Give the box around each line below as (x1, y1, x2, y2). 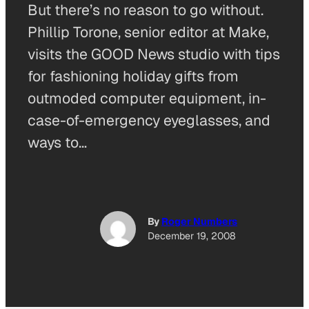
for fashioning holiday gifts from (28, 67, 239, 86)
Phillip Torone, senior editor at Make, (28, 23, 269, 41)
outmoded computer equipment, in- (28, 89, 266, 108)
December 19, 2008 (148, 230, 236, 243)
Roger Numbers (161, 215, 237, 228)
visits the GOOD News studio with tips (28, 45, 280, 63)
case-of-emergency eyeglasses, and (28, 111, 270, 130)
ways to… (28, 133, 87, 152)
